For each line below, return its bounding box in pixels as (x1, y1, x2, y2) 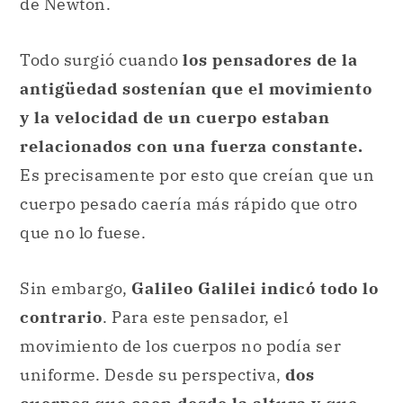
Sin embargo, (20, 277, 127, 299)
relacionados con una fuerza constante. (20, 135, 363, 157)
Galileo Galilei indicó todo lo (127, 277, 379, 299)
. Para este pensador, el (103, 306, 288, 327)
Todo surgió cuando (20, 49, 183, 70)
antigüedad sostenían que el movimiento (20, 77, 372, 99)
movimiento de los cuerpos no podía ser (20, 335, 341, 356)
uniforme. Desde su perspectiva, (20, 363, 285, 385)
